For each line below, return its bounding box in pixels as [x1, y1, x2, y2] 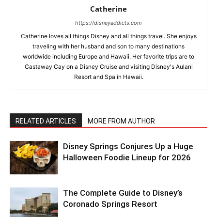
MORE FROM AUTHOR [88, 117, 155, 125]
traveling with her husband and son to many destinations [32, 43, 185, 50]
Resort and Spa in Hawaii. [74, 73, 143, 81]
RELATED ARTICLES [15, 117, 76, 125]
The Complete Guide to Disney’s [63, 188, 183, 198]
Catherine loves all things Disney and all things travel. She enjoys [20, 32, 197, 40]
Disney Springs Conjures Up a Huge [63, 141, 193, 152]
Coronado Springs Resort [63, 199, 157, 209]
